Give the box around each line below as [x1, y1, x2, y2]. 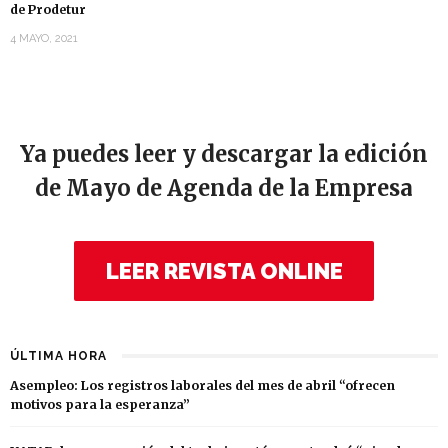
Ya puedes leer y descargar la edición [20, 140, 428, 169]
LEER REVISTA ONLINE [105, 258, 343, 285]
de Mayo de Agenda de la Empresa [35, 174, 413, 203]
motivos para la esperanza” [10, 397, 190, 413]
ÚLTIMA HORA [10, 349, 107, 364]
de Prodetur [10, 2, 86, 18]
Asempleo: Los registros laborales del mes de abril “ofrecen [10, 378, 395, 394]
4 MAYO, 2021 [10, 32, 78, 46]
